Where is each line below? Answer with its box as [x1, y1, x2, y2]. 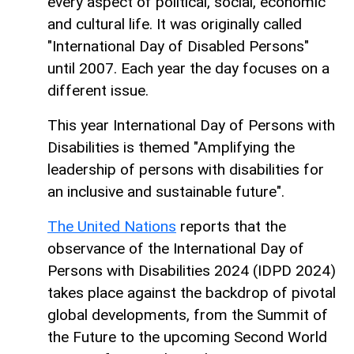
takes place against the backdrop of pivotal [47, 283, 336, 302]
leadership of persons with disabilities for [47, 160, 324, 179]
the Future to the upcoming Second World [47, 327, 327, 346]
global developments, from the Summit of [47, 305, 328, 324]
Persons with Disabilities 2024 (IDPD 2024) [47, 261, 336, 280]
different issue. [47, 81, 149, 100]
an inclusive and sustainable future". [47, 182, 284, 201]
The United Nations [47, 217, 176, 235]
